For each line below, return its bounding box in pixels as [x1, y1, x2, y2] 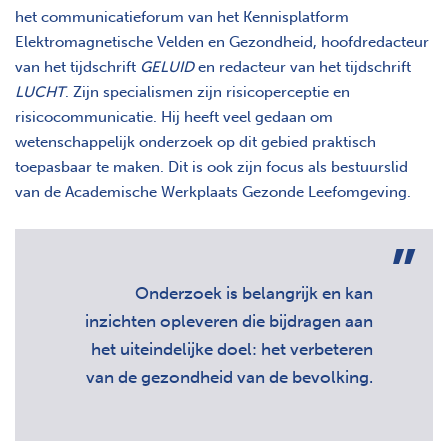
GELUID [140, 57, 194, 76]
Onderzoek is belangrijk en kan [135, 282, 373, 303]
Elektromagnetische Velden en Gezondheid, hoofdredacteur [15, 32, 429, 51]
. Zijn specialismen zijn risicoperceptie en [65, 82, 350, 101]
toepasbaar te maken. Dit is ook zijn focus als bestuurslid [15, 157, 408, 176]
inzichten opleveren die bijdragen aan [85, 310, 373, 331]
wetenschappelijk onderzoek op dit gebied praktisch [15, 132, 376, 151]
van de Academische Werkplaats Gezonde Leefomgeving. [15, 182, 411, 201]
